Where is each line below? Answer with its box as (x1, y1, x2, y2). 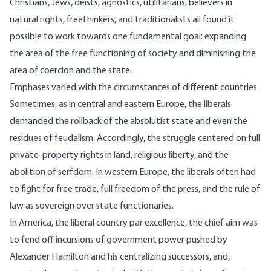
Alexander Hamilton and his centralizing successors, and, (10, 252, 230, 263)
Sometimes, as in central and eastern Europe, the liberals (10, 100, 231, 110)
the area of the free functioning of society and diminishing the (10, 49, 256, 59)
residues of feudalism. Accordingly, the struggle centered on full (10, 134, 260, 144)
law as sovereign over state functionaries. (10, 201, 174, 212)
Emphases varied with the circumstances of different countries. (10, 83, 259, 93)
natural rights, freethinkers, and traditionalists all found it (10, 15, 235, 25)
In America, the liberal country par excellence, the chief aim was (10, 218, 258, 229)
